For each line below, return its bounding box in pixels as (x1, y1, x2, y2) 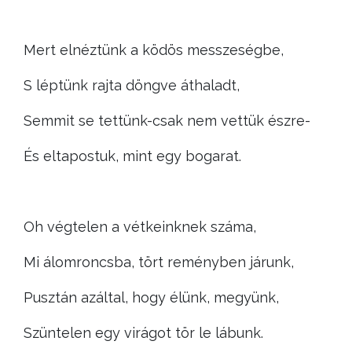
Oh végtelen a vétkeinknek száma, (24, 218, 256, 235)
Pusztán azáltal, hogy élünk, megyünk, (24, 289, 279, 306)
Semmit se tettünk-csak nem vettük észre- (24, 112, 310, 129)
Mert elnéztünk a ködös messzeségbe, (24, 42, 284, 58)
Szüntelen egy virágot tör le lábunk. (24, 324, 263, 341)
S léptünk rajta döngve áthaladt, (24, 77, 240, 93)
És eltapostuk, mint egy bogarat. (24, 148, 241, 164)
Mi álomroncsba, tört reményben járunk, (24, 254, 294, 270)
